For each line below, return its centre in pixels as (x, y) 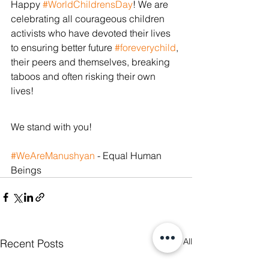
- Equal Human (129, 155)
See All (179, 241)
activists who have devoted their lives (92, 33)
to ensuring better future (63, 47)
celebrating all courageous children (89, 18)
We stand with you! (51, 126)
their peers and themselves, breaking (92, 62)
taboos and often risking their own (84, 76)
